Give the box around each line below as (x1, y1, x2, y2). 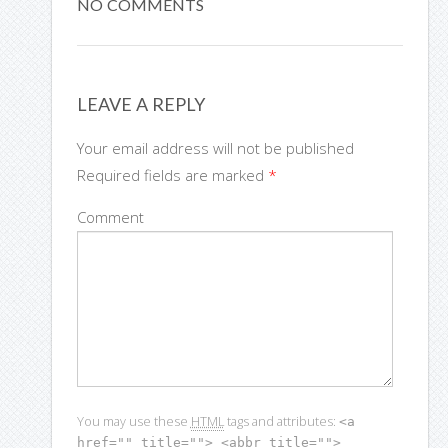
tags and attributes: (223, 412, 339, 431)
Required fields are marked (76, 165, 268, 186)
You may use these (76, 412, 191, 431)
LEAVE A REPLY (76, 93, 205, 116)
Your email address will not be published (76, 138, 354, 159)
